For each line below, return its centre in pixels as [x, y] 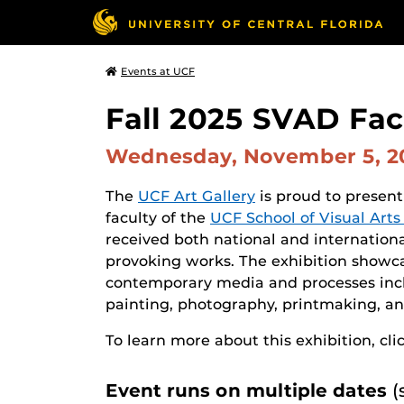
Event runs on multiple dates [249, 390]
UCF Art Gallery [197, 196]
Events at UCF [158, 71]
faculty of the [158, 218]
